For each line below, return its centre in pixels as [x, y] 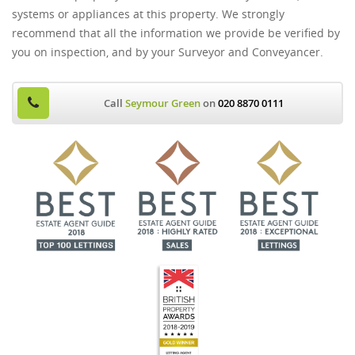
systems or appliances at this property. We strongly [148, 14]
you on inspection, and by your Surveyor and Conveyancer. [168, 52]
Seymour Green [162, 103]
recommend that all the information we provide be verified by [176, 33]
